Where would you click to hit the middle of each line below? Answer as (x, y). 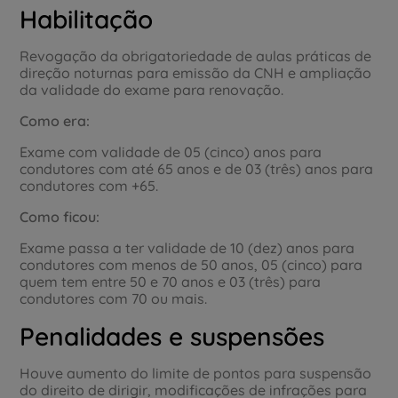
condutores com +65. (89, 185)
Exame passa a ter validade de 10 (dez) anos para (187, 247)
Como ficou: (60, 216)
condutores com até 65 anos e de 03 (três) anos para (197, 168)
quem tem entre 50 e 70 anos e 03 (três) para (171, 281)
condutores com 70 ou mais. (114, 298)
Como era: (55, 120)
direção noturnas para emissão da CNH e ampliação (196, 72)
